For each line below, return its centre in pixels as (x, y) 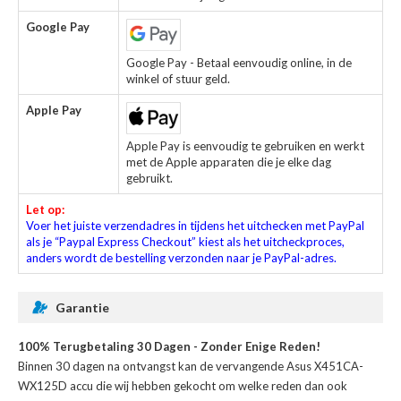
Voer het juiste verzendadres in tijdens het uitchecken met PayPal (195, 226)
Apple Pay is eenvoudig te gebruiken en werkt (245, 146)
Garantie (82, 308)
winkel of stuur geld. (178, 79)
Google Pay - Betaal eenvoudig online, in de (239, 63)
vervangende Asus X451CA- (290, 367)
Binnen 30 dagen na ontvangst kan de (117, 367)
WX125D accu (55, 386)
